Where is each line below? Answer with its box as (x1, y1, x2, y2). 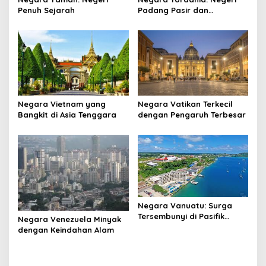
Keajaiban (137, 15, 178, 26)
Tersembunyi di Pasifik (137, 211, 224, 221)
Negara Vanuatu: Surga (137, 200, 232, 210)
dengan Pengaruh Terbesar (137, 110, 246, 120)
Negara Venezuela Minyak (18, 214, 121, 224)
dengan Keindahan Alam (18, 225, 114, 235)
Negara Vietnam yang (18, 99, 106, 109)
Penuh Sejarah (18, 5, 75, 15)
